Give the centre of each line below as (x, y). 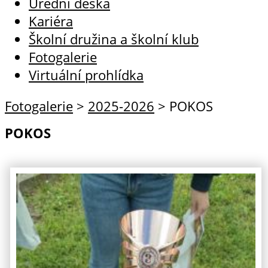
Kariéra (51, 21)
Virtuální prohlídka (86, 75)
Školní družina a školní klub (114, 39)
